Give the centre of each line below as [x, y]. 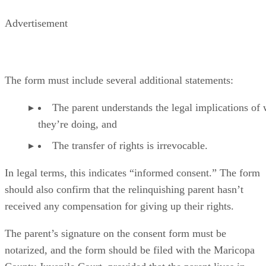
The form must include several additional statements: [119, 80]
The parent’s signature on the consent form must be [115, 233]
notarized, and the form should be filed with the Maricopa [130, 250]
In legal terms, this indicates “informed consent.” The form [132, 172]
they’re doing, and [77, 124]
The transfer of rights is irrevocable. [130, 145]
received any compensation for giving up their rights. [119, 206]
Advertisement [36, 23]
